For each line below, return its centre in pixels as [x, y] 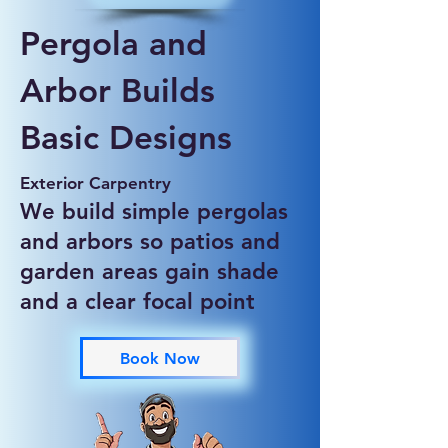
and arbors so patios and [150, 241]
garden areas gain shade [149, 271]
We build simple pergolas [154, 211]
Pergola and [113, 43]
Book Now [160, 358]
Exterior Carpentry [95, 183]
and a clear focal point [137, 301]
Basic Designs [126, 137]
